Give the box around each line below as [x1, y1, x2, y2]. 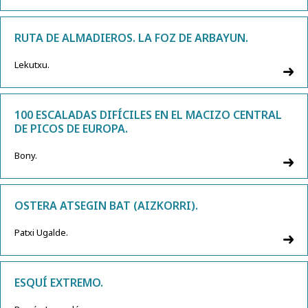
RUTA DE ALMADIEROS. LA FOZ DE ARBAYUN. [14, 30, 248, 46]
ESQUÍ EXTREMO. [14, 275, 103, 291]
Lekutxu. [14, 58, 49, 71]
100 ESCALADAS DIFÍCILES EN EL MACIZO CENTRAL [14, 107, 282, 123]
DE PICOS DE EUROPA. [14, 121, 128, 137]
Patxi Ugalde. [14, 226, 68, 239]
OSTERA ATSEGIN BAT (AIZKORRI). [14, 198, 198, 214]
